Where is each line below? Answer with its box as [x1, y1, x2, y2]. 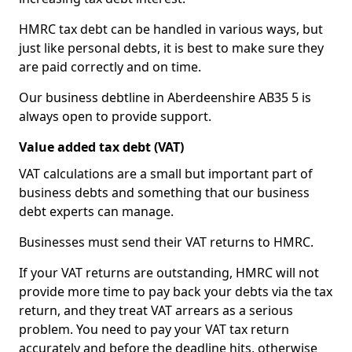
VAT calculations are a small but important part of [19, 165, 313, 182]
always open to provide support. [19, 108, 211, 125]
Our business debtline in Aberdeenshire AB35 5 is [19, 89, 311, 106]
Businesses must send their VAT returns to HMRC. [19, 233, 313, 251]
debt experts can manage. [19, 203, 174, 220]
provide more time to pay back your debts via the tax [19, 283, 332, 300]
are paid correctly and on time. [19, 58, 201, 75]
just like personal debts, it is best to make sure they [19, 39, 324, 57]
